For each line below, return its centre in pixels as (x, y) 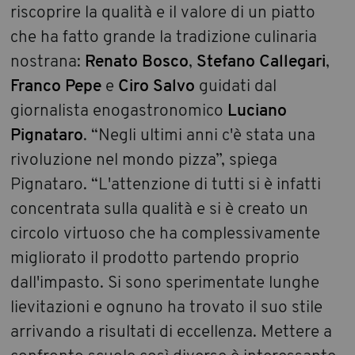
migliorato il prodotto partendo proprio (155, 259)
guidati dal (236, 87)
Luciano (258, 112)
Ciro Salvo (157, 87)
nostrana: (48, 63)
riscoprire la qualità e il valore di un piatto (163, 13)
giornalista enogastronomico (119, 112)
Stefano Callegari (261, 63)
